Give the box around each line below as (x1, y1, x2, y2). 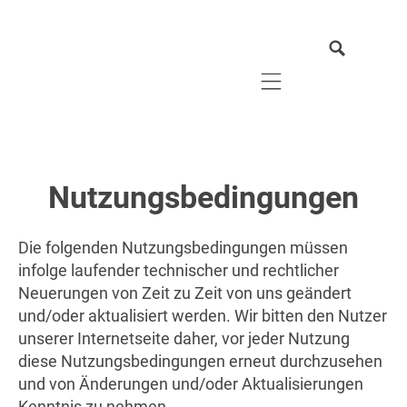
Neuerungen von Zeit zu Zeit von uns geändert (18, 283, 352, 303)
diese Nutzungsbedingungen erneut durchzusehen (18, 351, 382, 371)
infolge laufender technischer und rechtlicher (18, 260, 339, 280)
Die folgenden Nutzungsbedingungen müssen (18, 237, 348, 257)
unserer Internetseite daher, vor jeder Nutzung (18, 328, 350, 348)
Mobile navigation (271, 80, 400, 100)
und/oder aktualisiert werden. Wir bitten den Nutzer (18, 305, 387, 325)
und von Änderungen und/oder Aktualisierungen (18, 373, 363, 393)
